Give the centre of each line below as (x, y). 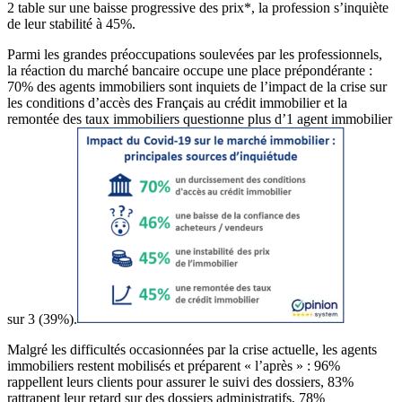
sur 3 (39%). (42, 319)
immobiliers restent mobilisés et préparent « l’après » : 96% (174, 365)
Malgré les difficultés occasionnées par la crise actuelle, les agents (192, 349)
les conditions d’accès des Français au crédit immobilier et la (177, 102)
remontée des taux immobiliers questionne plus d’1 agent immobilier (200, 118)
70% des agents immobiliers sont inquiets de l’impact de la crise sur (197, 86)
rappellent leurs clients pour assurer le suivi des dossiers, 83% (180, 381)
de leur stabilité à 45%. (71, 23)
